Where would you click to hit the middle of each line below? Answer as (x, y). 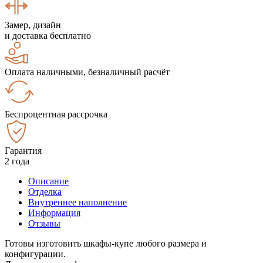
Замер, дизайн (33, 25)
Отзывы (44, 223)
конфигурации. (35, 254)
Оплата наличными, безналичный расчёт (87, 72)
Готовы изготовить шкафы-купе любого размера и (106, 243)
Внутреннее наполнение (77, 202)
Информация (54, 213)
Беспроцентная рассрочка (56, 114)
